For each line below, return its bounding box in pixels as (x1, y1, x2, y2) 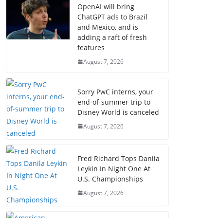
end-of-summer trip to (77, 97, 150, 107)
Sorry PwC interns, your (77, 87, 153, 96)
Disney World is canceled (77, 107, 159, 117)
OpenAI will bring (77, 2, 134, 12)
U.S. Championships (77, 174, 143, 183)
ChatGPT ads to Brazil (77, 12, 147, 22)
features (77, 43, 105, 53)
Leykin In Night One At (77, 163, 150, 173)
